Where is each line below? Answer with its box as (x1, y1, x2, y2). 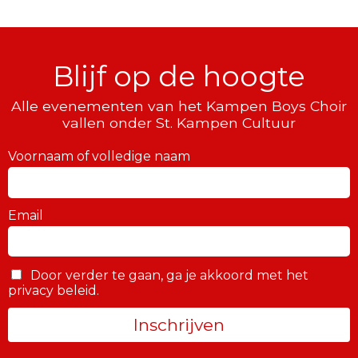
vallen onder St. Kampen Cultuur (62, 114, 296, 132)
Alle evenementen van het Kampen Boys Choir (11, 97, 347, 115)
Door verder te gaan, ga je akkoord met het (26, 267, 308, 283)
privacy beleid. (8, 282, 99, 298)
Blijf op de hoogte (53, 58, 305, 93)
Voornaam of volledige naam (8, 149, 190, 165)
